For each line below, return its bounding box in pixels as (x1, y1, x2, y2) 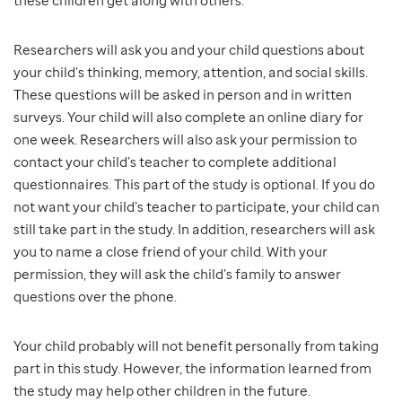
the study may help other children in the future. (13, 381, 310, 400)
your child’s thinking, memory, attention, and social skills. (13, 63, 368, 82)
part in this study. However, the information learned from (13, 359, 371, 378)
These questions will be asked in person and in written (13, 85, 352, 104)
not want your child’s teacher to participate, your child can (13, 197, 380, 216)
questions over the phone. (13, 287, 177, 306)
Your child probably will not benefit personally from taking (13, 336, 379, 355)
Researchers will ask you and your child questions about (13, 40, 364, 59)
